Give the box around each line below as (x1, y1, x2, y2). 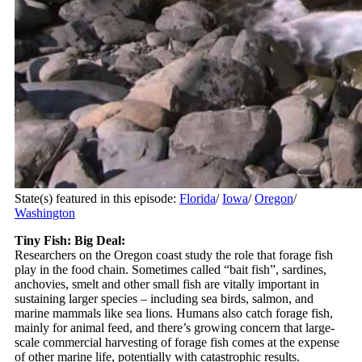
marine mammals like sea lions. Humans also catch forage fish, (15, 305, 333, 320)
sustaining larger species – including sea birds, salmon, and (15, 291, 314, 305)
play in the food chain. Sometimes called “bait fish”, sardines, (15, 262, 326, 276)
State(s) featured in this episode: (15, 191, 179, 205)
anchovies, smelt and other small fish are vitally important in (15, 276, 319, 291)
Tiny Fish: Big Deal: (15, 233, 125, 247)
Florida (179, 191, 216, 205)
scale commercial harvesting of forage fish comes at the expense (15, 335, 339, 349)
